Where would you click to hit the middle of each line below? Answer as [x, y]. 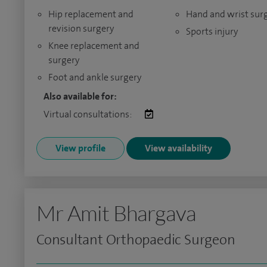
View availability [178, 148]
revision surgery [81, 28]
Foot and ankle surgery [95, 77]
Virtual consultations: [88, 114]
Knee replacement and [94, 46]
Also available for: [80, 96]
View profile [80, 148]
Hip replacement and [91, 14]
